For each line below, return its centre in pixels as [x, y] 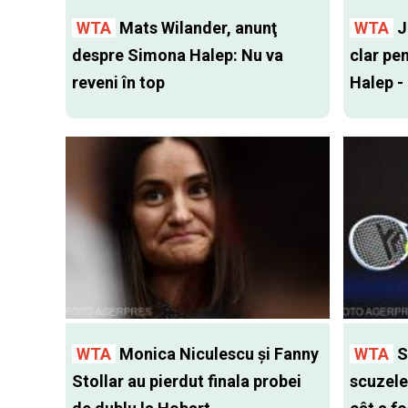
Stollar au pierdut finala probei [187, 382]
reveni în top [118, 83]
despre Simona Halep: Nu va [178, 56]
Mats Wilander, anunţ [196, 28]
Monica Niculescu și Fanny [217, 354]
